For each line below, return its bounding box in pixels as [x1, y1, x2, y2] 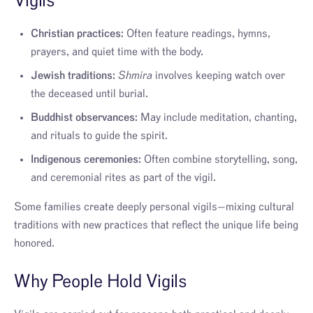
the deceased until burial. [31, 87, 148, 99]
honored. [14, 237, 54, 249]
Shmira [118, 69, 152, 81]
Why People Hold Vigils [14, 272, 188, 291]
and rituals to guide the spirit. [31, 129, 168, 141]
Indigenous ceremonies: [31, 153, 141, 165]
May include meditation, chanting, [138, 111, 297, 123]
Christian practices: [31, 27, 124, 39]
